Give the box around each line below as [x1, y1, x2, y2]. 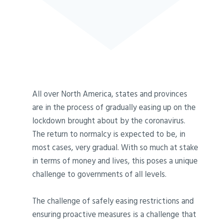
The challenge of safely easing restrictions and [32, 194, 194, 207]
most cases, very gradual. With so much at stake [32, 141, 199, 154]
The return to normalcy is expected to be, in [32, 128, 186, 140]
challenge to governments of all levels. [32, 168, 167, 180]
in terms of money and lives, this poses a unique [32, 155, 198, 167]
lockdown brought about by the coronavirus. [32, 114, 186, 127]
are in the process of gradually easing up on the [32, 101, 196, 113]
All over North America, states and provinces [32, 88, 188, 100]
